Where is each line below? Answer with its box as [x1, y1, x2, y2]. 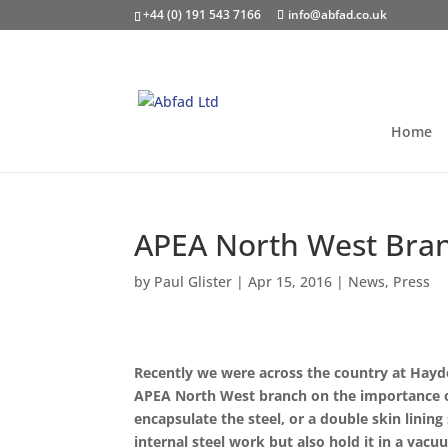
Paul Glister [154, 272, 233, 291]
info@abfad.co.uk [288, 6, 388, 23]
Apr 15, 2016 [248, 272, 333, 291]
